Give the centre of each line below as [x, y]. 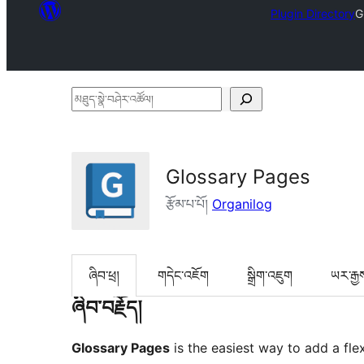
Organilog [242, 204]
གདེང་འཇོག [183, 276]
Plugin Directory [313, 13]
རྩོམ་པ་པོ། [189, 204]
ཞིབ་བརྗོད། [106, 308]
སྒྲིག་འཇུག [270, 276]
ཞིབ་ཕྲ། [104, 276]
